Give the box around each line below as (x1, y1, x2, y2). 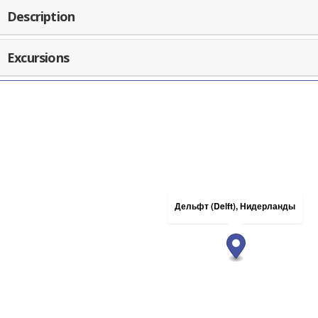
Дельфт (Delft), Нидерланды (175, 199, 295, 213)
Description (7, 8, 75, 26)
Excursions (7, 49, 69, 67)
